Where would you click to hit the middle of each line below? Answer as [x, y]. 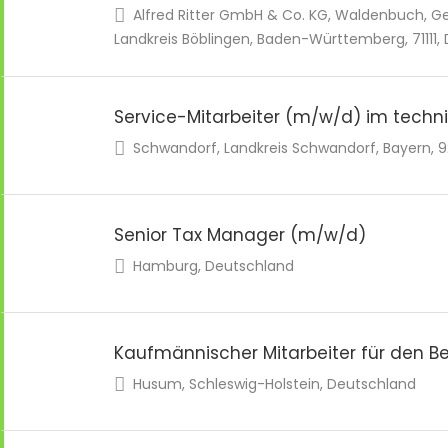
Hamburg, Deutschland [211, 266]
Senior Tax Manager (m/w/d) [240, 235]
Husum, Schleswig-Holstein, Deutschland [272, 384]
